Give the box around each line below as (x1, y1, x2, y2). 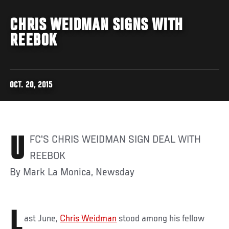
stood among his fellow (117, 213, 205, 224)
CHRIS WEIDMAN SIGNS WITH (10, 16, 183, 35)
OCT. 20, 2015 (10, 81, 53, 90)
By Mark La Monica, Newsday (10, 167, 135, 178)
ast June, (24, 213, 60, 224)
